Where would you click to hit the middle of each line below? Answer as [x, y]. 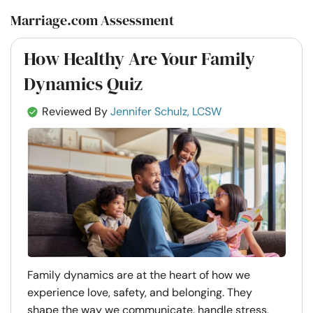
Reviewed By [75, 111]
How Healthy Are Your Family [139, 59]
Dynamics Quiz [83, 84]
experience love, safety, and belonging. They [140, 292]
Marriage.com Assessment [92, 20]
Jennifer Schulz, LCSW [166, 111]
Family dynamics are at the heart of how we [139, 275]
